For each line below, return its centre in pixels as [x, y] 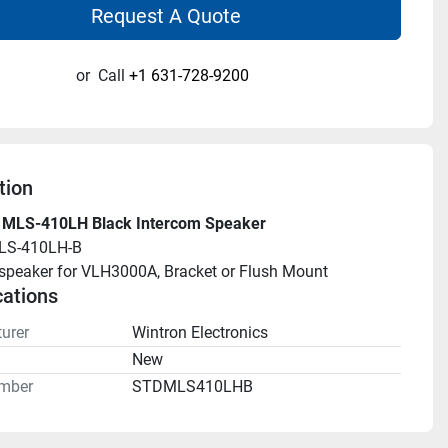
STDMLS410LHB [192, 386]
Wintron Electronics [199, 332]
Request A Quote [166, 16]
